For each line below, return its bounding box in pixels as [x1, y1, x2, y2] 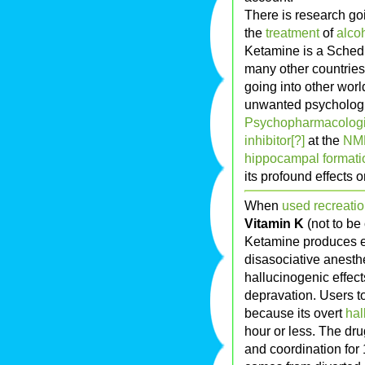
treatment [266, 25, 319, 41]
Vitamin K [244, 216, 304, 231]
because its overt [244, 306, 345, 321]
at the [305, 133, 343, 148]
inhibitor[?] [244, 133, 305, 148]
